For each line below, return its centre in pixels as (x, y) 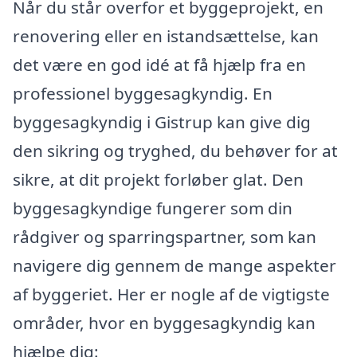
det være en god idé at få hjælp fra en (159, 64)
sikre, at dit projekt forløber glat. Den (158, 179)
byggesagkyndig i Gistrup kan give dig (162, 122)
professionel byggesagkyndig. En (143, 93)
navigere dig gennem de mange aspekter (175, 265)
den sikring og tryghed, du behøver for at (175, 150)
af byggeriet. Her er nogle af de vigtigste (171, 294)
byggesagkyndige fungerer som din (153, 208)
